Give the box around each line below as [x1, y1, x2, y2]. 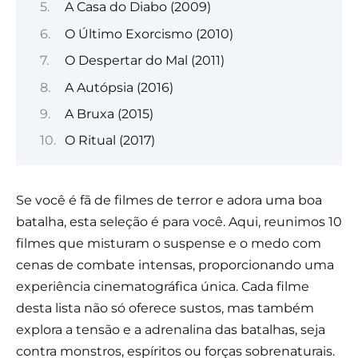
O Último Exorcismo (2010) [64, 26, 233, 42]
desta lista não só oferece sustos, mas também [16, 300, 314, 316]
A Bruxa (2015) [64, 105, 153, 121]
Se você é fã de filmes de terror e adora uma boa [16, 193, 322, 209]
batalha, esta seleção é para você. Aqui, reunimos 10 [16, 214, 342, 230]
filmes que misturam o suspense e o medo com [16, 236, 321, 252]
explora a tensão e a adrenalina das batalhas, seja [16, 322, 325, 338]
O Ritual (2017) [64, 133, 155, 149]
